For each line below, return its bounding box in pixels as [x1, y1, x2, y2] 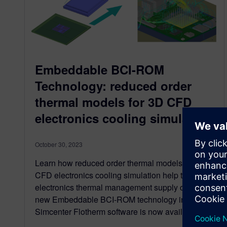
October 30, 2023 [35, 140, 83, 149]
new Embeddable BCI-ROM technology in [35, 194, 185, 206]
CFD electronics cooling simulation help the [35, 169, 192, 181]
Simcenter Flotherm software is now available [35, 206, 198, 218]
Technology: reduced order [35, 77, 192, 95]
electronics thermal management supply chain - [35, 181, 204, 194]
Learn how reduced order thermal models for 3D [35, 157, 206, 169]
